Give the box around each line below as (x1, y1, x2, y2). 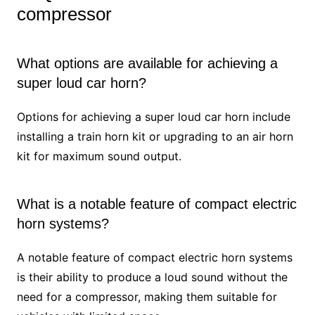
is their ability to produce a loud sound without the (16, 270, 288, 285)
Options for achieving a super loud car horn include (16, 110, 290, 124)
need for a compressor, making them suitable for (16, 290, 277, 304)
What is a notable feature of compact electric (16, 196, 297, 212)
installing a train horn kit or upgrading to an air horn (16, 129, 293, 144)
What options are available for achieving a (16, 56, 278, 72)
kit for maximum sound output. (16, 149, 181, 164)
